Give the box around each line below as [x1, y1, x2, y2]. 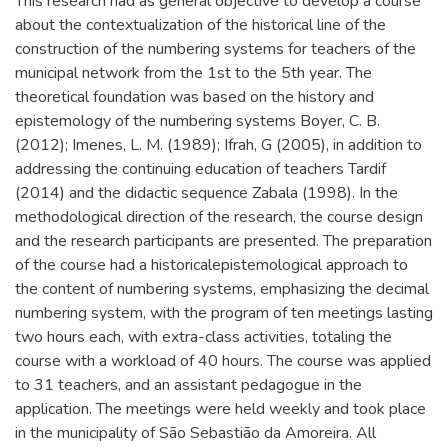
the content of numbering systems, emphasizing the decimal [15, 278, 429, 301]
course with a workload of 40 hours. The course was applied [15, 350, 431, 373]
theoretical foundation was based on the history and [15, 86, 374, 109]
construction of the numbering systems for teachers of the [15, 38, 416, 61]
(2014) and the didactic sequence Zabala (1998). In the [15, 182, 398, 205]
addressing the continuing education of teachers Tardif [15, 158, 386, 181]
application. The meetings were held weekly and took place [15, 398, 426, 421]
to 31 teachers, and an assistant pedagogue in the [15, 374, 362, 397]
